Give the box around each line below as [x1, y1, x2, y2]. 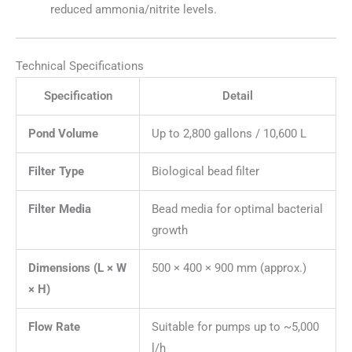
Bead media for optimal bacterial [151, 202, 323, 217]
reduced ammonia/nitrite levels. [49, 2, 217, 17]
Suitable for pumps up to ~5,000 [151, 320, 319, 335]
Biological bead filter [151, 164, 259, 179]
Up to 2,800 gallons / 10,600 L [151, 126, 306, 141]
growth [151, 223, 188, 238]
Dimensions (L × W [27, 261, 126, 276]
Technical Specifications [16, 59, 144, 74]
